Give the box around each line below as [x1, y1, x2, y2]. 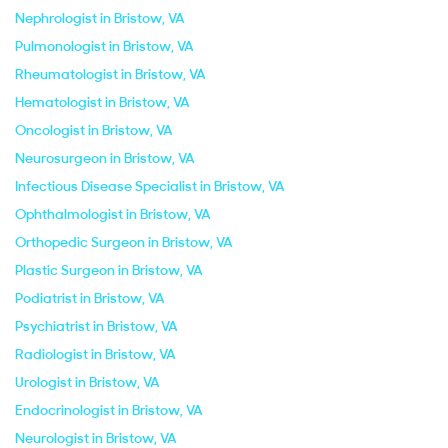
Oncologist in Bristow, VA [15, 121, 173, 139]
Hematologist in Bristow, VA [15, 93, 190, 111]
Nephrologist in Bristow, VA [15, 9, 185, 27]
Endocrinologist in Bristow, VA [15, 401, 203, 419]
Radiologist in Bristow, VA [15, 345, 176, 363]
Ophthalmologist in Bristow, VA [15, 205, 211, 223]
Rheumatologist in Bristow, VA [15, 65, 206, 83]
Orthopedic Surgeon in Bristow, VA [15, 233, 233, 251]
